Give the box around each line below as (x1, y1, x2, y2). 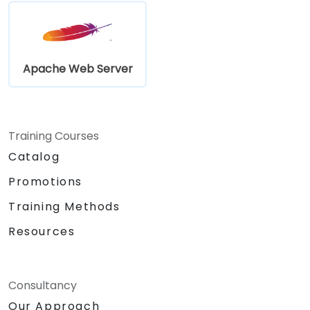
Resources (8, 223, 75, 239)
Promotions (8, 173, 82, 190)
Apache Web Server (22, 60, 133, 77)
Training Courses (8, 127, 99, 144)
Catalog (8, 148, 60, 165)
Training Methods (8, 198, 120, 215)
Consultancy (8, 277, 77, 293)
